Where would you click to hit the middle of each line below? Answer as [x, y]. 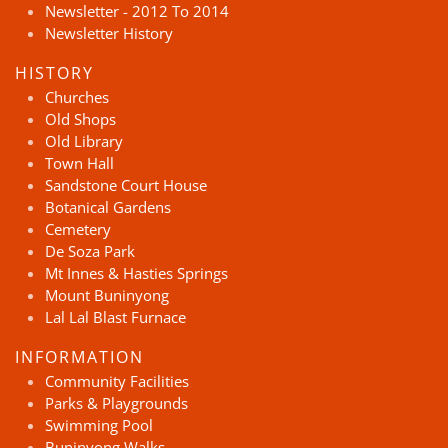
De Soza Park [90, 251]
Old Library [84, 141]
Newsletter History [109, 33]
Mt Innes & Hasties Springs [136, 273]
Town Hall [79, 163]
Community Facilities [117, 381]
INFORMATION [79, 357]
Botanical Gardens [108, 207]
